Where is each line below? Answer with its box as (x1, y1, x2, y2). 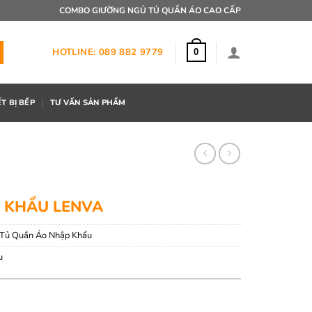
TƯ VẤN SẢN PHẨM (50, 97, 126, 108)
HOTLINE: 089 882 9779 (52, 45, 164, 58)
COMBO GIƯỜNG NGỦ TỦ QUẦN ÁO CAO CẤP (59, 4, 241, 16)
